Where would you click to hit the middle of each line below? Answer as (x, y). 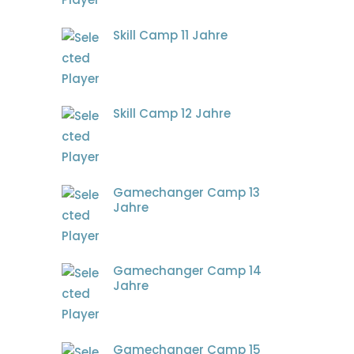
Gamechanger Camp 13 (186, 192)
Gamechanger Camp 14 (187, 271)
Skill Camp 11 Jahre (170, 35)
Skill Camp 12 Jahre (171, 114)
